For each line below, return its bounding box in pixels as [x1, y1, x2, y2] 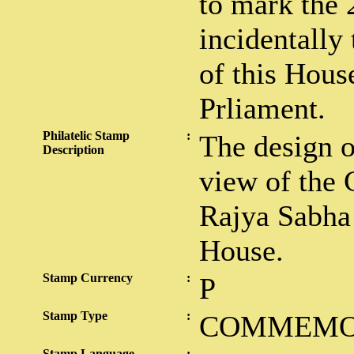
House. [199, 234, 284, 267]
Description [43, 143, 104, 156]
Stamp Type [43, 309, 107, 322]
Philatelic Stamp [43, 129, 130, 142]
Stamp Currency [43, 271, 133, 284]
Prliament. [199, 92, 326, 125]
